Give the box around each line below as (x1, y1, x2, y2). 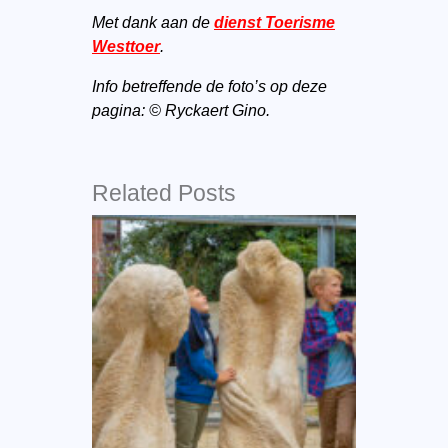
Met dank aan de (91, 14, 210, 31)
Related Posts (91, 180, 236, 206)
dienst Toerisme (213, 14, 335, 31)
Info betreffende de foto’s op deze (91, 78, 327, 95)
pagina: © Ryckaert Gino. (91, 102, 270, 119)
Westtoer (91, 38, 160, 55)
